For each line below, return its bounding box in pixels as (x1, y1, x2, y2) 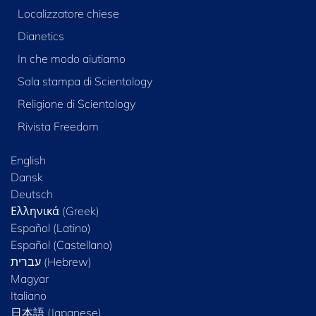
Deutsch (11, 187, 53, 202)
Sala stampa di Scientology (17, 74, 152, 89)
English (11, 153, 46, 168)
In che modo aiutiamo (17, 51, 126, 66)
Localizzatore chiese (17, 6, 119, 21)
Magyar (11, 272, 49, 286)
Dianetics (17, 29, 64, 44)
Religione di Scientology (17, 97, 135, 111)
